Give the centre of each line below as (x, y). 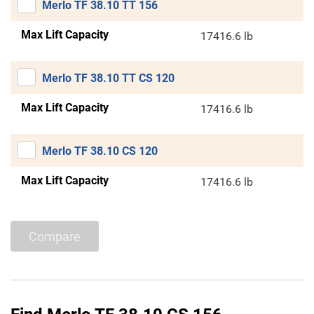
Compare (55, 236)
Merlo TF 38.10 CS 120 (100, 151)
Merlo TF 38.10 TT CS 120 (108, 78)
